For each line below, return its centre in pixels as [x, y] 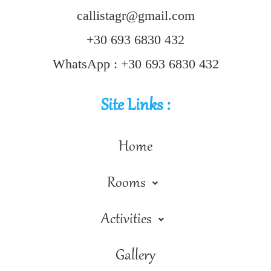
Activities [126, 219]
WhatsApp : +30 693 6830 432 [135, 64]
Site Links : [135, 106]
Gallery [135, 256]
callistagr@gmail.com [135, 15]
